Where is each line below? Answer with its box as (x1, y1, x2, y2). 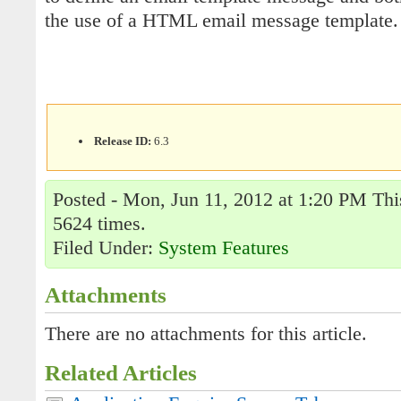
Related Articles (45, 361, 197, 385)
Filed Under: (53, 237, 158, 259)
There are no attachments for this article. (45, 323, 367, 345)
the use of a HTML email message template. (45, 10, 398, 32)
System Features (158, 237, 289, 259)
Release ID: (94, 133, 152, 148)
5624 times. (53, 213, 146, 235)
